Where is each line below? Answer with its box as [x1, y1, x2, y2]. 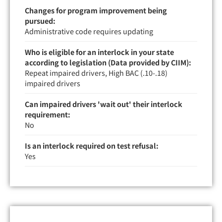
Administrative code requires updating [25, 25, 153, 36]
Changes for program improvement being [25, 4, 167, 15]
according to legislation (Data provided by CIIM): [25, 56, 191, 67]
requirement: [25, 109, 70, 119]
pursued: [25, 15, 55, 26]
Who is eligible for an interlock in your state [25, 46, 174, 57]
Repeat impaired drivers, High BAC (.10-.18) [25, 67, 167, 78]
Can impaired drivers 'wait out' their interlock [25, 98, 182, 109]
